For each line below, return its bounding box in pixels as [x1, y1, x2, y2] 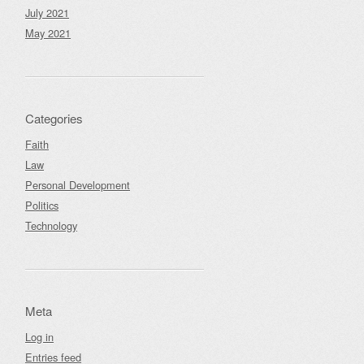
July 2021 [25, 5, 69, 20]
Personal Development [25, 177, 130, 193]
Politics [25, 197, 58, 213]
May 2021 [25, 25, 71, 41]
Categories [25, 110, 83, 127]
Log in [25, 329, 54, 344]
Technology [25, 218, 77, 233]
